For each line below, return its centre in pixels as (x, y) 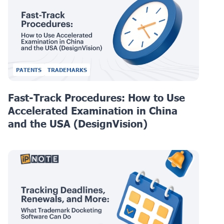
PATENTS (29, 69)
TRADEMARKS (67, 69)
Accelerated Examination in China (93, 110)
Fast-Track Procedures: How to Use (96, 97)
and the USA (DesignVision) (78, 123)
